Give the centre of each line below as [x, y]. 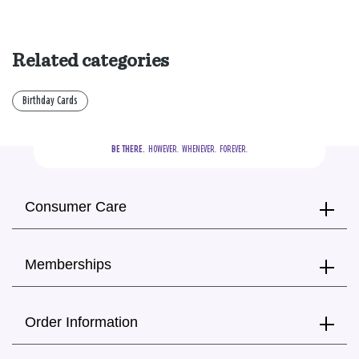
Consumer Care [76, 207]
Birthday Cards [50, 101]
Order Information [81, 322]
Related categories [91, 61]
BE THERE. [128, 149]
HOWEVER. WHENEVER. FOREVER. [196, 149]
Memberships [68, 264]
